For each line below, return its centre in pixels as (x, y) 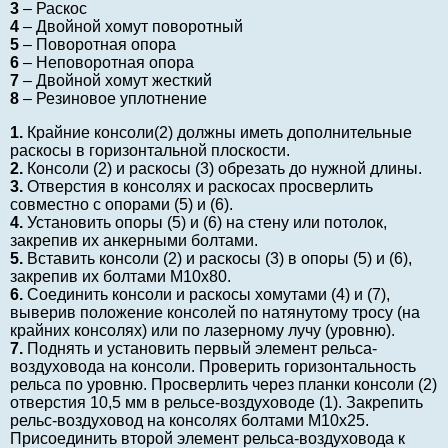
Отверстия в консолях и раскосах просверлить (198, 187)
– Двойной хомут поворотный (131, 27)
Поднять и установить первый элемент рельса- (200, 349)
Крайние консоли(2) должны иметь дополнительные (217, 133)
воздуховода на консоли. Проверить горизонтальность (213, 367)
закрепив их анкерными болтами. (134, 241)
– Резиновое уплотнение (113, 99)
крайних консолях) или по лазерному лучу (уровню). (202, 331)
